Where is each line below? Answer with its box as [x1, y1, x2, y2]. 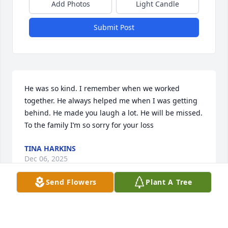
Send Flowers [45, 177, 97, 187]
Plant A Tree [146, 177, 192, 187]
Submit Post [94, 22, 134, 33]
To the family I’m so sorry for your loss [24, 120, 154, 130]
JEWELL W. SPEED [53, 204, 113, 214]
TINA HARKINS [24, 144, 76, 154]
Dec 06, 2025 [24, 154, 68, 164]
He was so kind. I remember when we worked [24, 83, 180, 94]
